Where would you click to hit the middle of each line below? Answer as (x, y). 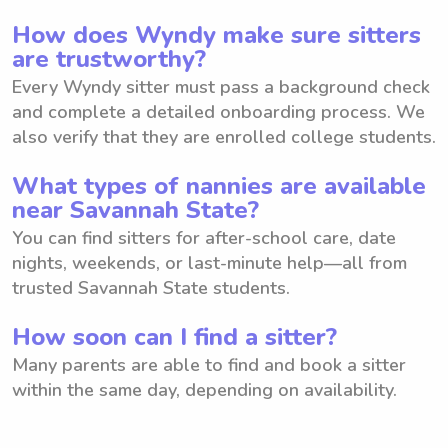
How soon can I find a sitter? (174, 336)
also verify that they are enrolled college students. (224, 136)
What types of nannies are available (219, 185)
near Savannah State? (135, 209)
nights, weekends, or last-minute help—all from (209, 262)
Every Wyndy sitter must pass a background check (221, 86)
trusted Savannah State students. (151, 287)
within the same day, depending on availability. (204, 389)
